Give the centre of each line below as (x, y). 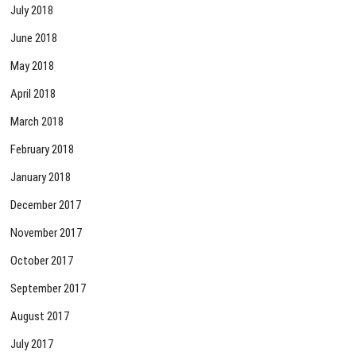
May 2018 (33, 66)
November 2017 (46, 233)
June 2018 (34, 39)
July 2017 (32, 344)
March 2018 (37, 122)
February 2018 (43, 150)
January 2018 (41, 178)
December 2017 (46, 205)
